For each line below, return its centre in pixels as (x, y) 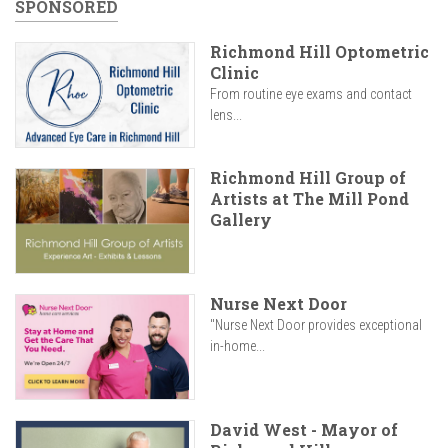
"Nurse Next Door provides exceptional (316, 325)
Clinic (234, 72)
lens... (226, 115)
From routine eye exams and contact (311, 94)
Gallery (241, 220)
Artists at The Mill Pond (309, 199)
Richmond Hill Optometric (319, 51)
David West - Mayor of (304, 430)
